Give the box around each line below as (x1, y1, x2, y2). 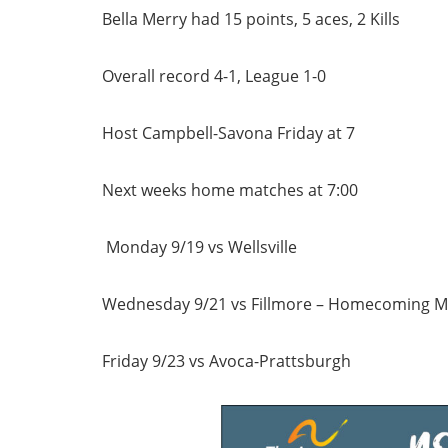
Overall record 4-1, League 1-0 (102, 65, 326, 87)
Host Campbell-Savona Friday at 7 (102, 122, 355, 144)
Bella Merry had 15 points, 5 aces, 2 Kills (102, 8, 400, 30)
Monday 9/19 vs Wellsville (102, 236, 301, 258)
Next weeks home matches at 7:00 (102, 179, 358, 201)
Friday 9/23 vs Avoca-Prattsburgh (102, 350, 355, 372)
